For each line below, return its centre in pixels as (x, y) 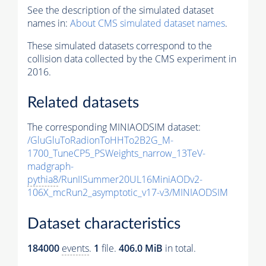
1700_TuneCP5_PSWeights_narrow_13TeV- (116, 153)
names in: (49, 23)
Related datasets (83, 103)
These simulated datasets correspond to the (120, 45)
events (75, 248)
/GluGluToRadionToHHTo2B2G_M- (100, 140)
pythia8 (43, 180)
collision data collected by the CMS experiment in (132, 58)
